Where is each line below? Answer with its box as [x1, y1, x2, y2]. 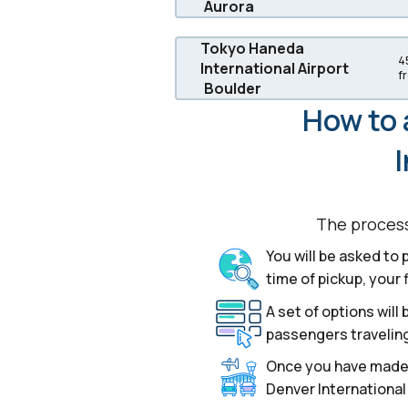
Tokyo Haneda [199, 37, 304, 58]
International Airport [199, 57, 349, 78]
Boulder [204, 77, 261, 98]
